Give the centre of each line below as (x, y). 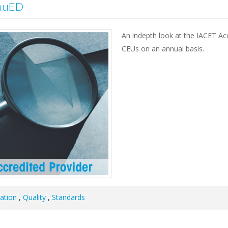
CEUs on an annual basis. (163, 49)
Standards (68, 197)
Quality (34, 197)
